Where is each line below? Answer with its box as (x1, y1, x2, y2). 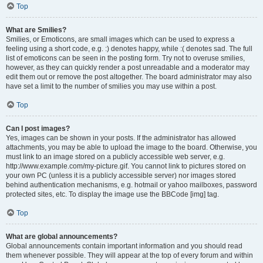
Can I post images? (6, 124, 70, 133)
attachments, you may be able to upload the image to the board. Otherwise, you (6, 143, 257, 151)
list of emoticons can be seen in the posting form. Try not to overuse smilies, (6, 54, 245, 62)
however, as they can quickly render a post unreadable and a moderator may (6, 63, 249, 72)
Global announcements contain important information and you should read (6, 242, 242, 250)
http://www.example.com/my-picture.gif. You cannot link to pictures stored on (6, 162, 246, 170)
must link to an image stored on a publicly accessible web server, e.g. (6, 153, 225, 161)
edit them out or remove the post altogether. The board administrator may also (6, 73, 252, 81)
